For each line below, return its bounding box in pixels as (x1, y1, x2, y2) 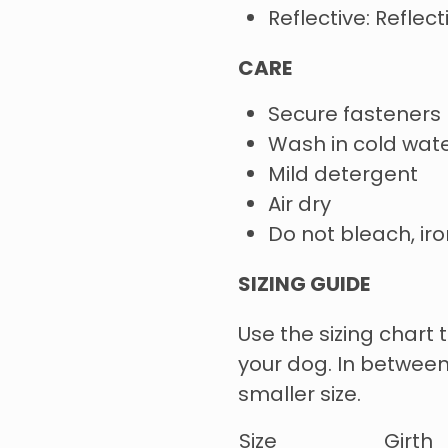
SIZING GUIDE (237, 269, 370, 304)
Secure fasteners (267, 100, 441, 133)
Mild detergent (267, 160, 418, 193)
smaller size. (237, 380, 361, 413)
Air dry (267, 190, 331, 223)
